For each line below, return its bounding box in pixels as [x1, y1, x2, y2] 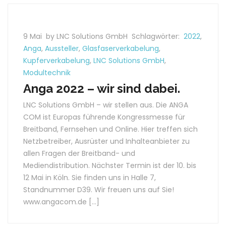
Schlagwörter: [132, 31, 182, 41]
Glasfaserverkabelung [82, 43, 159, 53]
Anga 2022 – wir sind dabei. [23, 81, 180, 96]
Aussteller [45, 43, 79, 53]
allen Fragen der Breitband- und [23, 148, 135, 158]
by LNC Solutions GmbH [46, 31, 130, 41]
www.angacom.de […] [23, 197, 99, 207]
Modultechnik [23, 68, 71, 78]
